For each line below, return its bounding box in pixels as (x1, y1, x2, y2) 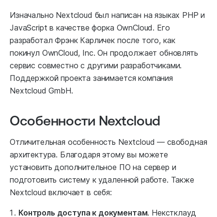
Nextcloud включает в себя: (10, 187, 112, 198)
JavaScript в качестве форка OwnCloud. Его (10, 23, 170, 33)
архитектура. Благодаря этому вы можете (10, 150, 168, 160)
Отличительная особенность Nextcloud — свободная (10, 137, 207, 147)
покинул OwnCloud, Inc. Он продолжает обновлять (10, 48, 198, 58)
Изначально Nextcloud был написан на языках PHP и (10, 10, 205, 20)
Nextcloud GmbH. (10, 86, 73, 96)
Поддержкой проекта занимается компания (10, 73, 173, 83)
